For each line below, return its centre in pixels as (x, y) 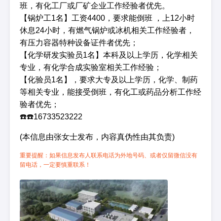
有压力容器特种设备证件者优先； (79, 43)
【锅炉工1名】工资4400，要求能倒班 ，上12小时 (107, 18)
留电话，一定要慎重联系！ (55, 165)
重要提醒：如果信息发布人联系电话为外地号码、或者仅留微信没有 (109, 155)
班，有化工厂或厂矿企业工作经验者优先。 (95, 6)
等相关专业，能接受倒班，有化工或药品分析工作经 (110, 92)
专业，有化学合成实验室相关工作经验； (91, 67)
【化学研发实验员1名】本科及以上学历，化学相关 (109, 55)
